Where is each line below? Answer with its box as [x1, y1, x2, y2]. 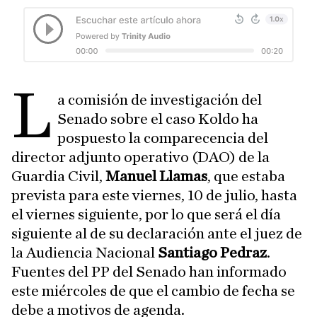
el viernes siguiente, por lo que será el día [11, 207, 281, 222]
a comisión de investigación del [57, 92, 263, 108]
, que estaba [207, 168, 285, 184]
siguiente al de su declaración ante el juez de [11, 226, 302, 241]
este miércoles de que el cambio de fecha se [11, 283, 295, 299]
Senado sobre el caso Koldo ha [57, 111, 259, 127]
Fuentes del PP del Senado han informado [11, 264, 287, 279]
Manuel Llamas [105, 168, 207, 184]
